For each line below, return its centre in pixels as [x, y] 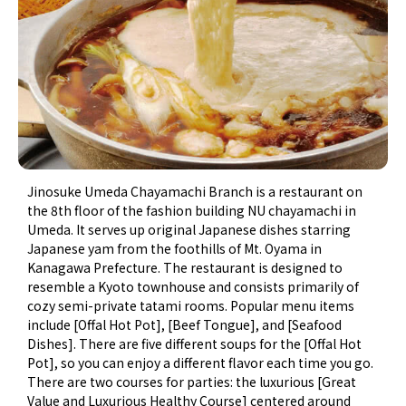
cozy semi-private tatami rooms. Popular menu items [191, 306]
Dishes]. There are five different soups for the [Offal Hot [195, 344]
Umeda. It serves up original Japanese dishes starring [189, 230]
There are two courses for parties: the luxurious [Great [192, 382]
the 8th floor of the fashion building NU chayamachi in [192, 211]
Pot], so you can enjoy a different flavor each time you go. [201, 363]
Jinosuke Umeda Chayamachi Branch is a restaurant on [195, 192]
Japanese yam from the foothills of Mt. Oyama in [175, 249]
